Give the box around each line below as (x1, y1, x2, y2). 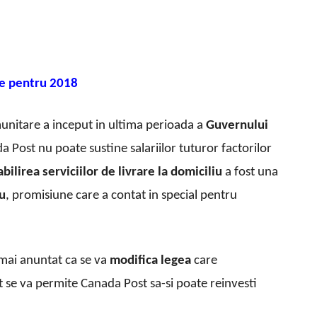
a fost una (222, 166, 278, 180)
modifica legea (107, 254, 191, 268)
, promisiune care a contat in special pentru (6, 189, 237, 203)
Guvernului (203, 119, 268, 133)
